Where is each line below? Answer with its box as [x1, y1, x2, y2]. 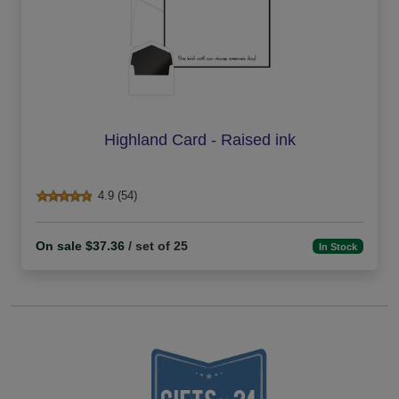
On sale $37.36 [36, 239, 125, 254]
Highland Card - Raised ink [103, 131, 296, 150]
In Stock [319, 240, 358, 252]
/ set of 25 [125, 239, 188, 254]
